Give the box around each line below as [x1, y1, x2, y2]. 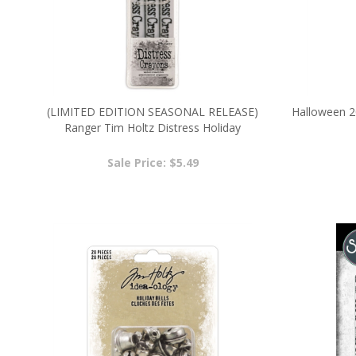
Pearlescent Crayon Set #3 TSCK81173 [52, 136, 253, 151]
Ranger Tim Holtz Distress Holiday [64, 120, 241, 135]
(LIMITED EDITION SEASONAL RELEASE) [47, 104, 258, 119]
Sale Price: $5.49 [106, 155, 199, 170]
